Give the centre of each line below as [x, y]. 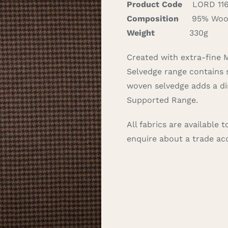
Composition [153, 19]
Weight [141, 33]
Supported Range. [163, 100]
